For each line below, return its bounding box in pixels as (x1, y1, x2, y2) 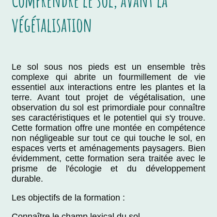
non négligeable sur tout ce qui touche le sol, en (12, 133, 205, 143)
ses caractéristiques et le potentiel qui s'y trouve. (12, 113, 205, 123)
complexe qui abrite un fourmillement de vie (12, 72, 205, 82)
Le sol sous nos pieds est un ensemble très (12, 62, 205, 72)
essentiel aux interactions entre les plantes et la (12, 82, 205, 93)
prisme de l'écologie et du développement (12, 164, 205, 174)
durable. (12, 174, 43, 184)
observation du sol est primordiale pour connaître (12, 103, 205, 113)
